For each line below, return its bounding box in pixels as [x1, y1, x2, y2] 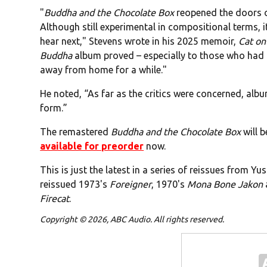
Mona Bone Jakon [187, 179, 263, 190]
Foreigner [110, 179, 152, 190]
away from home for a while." [40, 64, 167, 76]
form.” [40, 103, 68, 114]
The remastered [40, 126, 111, 138]
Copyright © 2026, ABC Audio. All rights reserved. [40, 215, 225, 225]
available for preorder [40, 141, 144, 152]
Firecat [40, 193, 70, 204]
